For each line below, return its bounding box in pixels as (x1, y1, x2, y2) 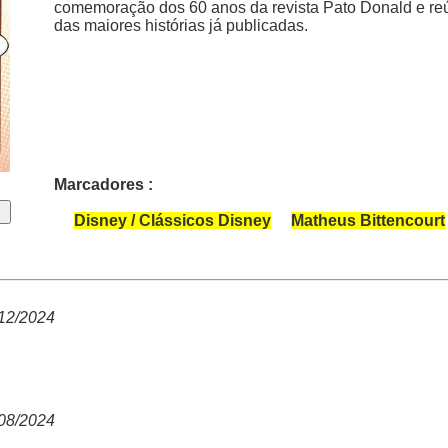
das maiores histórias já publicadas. (54, 17, 308, 34)
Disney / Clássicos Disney (74, 212, 271, 229)
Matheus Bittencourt (291, 212, 445, 229)
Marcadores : (54, 176, 153, 193)
